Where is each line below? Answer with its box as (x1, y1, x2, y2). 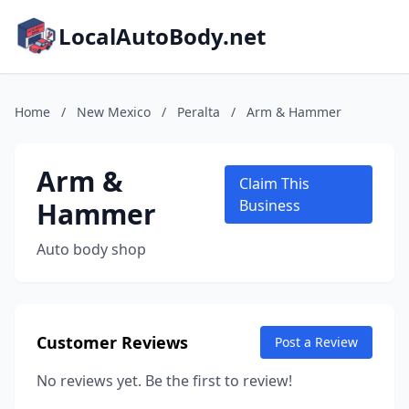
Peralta (177, 103, 220, 121)
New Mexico (77, 103, 151, 121)
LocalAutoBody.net (58, 21, 266, 51)
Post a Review (275, 333, 358, 351)
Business (238, 195, 300, 215)
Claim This (238, 173, 309, 194)
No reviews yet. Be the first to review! (37, 371, 292, 391)
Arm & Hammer (246, 103, 341, 121)
